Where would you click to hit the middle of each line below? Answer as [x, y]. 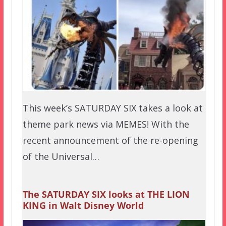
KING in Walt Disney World [83, 206]
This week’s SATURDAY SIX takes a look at [112, 108]
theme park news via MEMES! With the [106, 124]
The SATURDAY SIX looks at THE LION [106, 194]
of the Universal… [61, 157]
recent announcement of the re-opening [110, 140]
